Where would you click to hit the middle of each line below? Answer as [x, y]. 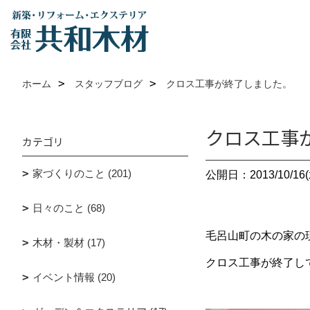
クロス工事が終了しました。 [229, 84]
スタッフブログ [109, 84]
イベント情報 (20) [74, 277]
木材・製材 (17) [69, 243]
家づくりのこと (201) [82, 173]
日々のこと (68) [69, 208]
